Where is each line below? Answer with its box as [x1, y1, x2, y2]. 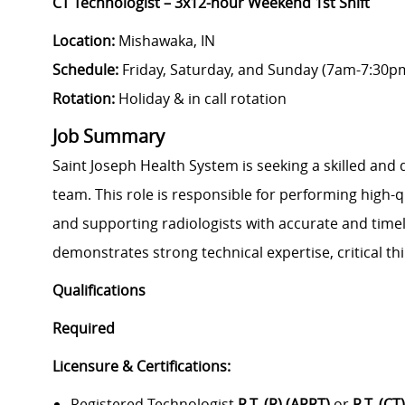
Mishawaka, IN [115, 31, 215, 52]
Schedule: [52, 60, 122, 80]
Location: [52, 31, 115, 52]
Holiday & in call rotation [115, 89, 287, 109]
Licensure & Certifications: [52, 356, 231, 377]
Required [52, 318, 115, 339]
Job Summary [52, 124, 165, 149]
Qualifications [52, 280, 146, 301]
